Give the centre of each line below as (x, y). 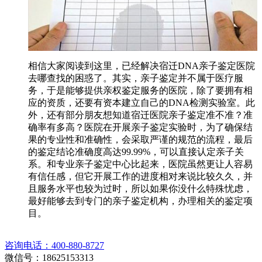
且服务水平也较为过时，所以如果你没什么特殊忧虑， (140, 189)
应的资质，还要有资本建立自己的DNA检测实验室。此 (142, 103)
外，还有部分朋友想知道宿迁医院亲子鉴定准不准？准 (140, 115)
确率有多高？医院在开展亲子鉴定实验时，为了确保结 (140, 127)
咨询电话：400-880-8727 (54, 246)
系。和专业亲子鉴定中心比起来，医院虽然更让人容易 (140, 164)
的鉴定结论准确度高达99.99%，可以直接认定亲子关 (136, 152)
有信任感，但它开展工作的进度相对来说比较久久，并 (140, 177)
